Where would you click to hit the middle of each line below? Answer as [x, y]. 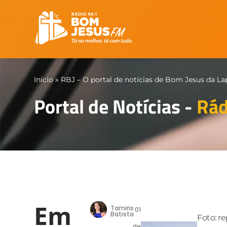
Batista [122, 214]
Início [44, 80]
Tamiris [122, 208]
